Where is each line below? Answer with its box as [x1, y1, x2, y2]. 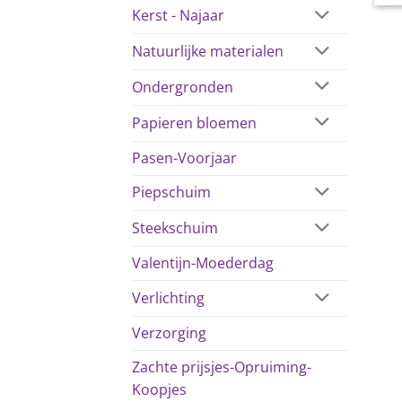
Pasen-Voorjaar [132, 147, 237, 168]
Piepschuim [132, 182, 211, 203]
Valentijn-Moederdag [132, 253, 274, 274]
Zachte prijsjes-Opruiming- [132, 356, 311, 377]
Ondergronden [132, 76, 233, 97]
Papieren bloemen [132, 112, 257, 133]
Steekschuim [132, 218, 218, 239]
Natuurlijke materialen [132, 41, 284, 62]
